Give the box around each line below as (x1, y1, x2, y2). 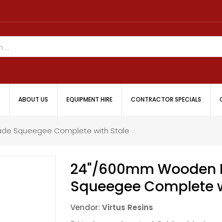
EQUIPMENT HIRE (66, 95, 112, 104)
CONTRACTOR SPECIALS (130, 95, 201, 104)
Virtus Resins (102, 202, 154, 213)
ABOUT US (18, 95, 48, 104)
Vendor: (70, 202, 103, 213)
